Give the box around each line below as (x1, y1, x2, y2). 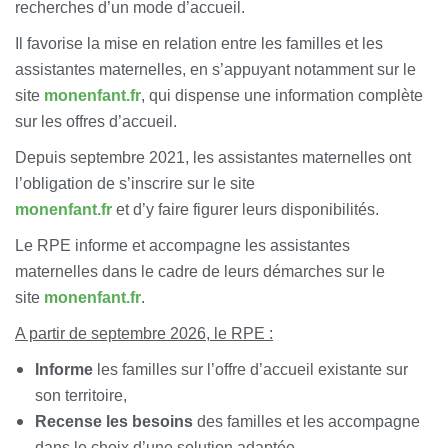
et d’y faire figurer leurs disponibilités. (112, 201, 379, 219)
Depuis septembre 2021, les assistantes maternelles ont (15, 149, 411, 167)
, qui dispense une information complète (141, 87, 423, 105)
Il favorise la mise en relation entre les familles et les (15, 35, 383, 53)
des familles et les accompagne (193, 413, 420, 431)
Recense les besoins (35, 413, 193, 431)
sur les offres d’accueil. (15, 113, 177, 131)
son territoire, (35, 387, 127, 405)
